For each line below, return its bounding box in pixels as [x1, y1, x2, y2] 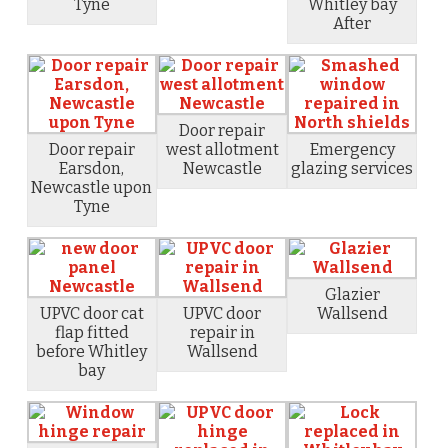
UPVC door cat [39, 303, 144, 323]
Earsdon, [59, 158, 125, 178]
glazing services [291, 158, 414, 178]
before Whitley [36, 341, 148, 361]
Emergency [309, 139, 395, 159]
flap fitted [54, 322, 129, 342]
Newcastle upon [31, 177, 153, 197]
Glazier [324, 284, 380, 304]
